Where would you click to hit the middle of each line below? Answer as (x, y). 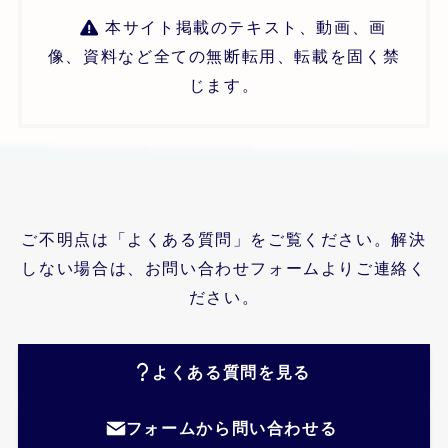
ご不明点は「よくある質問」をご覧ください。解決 (224, 238)
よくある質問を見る (231, 372)
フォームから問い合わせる (231, 428)
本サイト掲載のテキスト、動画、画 (243, 26)
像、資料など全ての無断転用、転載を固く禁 (224, 55)
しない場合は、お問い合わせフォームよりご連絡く (224, 267)
